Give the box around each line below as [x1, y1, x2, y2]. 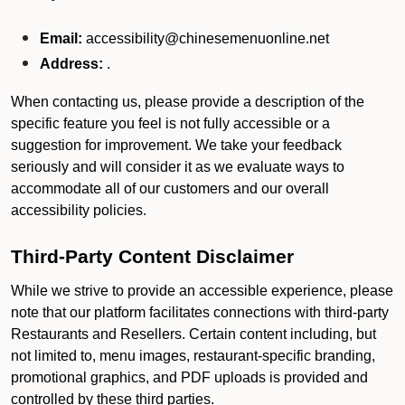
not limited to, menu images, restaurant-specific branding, [11, 348, 375, 363]
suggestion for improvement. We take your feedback [11, 137, 342, 153]
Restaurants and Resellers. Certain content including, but [11, 326, 376, 342]
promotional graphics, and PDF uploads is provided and [11, 370, 368, 385]
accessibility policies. [11, 202, 146, 218]
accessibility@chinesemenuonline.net [82, 31, 329, 46]
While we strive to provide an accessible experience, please [11, 283, 393, 298]
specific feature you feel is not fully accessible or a [11, 116, 330, 131]
